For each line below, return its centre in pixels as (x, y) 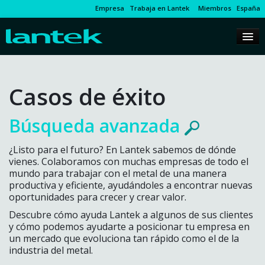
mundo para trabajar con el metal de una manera (118, 174)
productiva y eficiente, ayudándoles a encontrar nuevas (131, 185)
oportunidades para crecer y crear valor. (98, 197)
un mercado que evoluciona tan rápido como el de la (124, 239)
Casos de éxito (87, 97)
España (248, 8)
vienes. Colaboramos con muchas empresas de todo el (129, 162)
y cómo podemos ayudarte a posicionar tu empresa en (129, 227)
